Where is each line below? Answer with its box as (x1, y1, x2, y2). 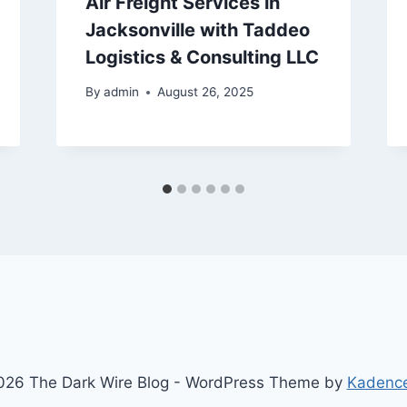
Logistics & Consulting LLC (84, 45, 319, 68)
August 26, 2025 (156, 84, 253, 100)
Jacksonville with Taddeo (84, 18, 310, 41)
